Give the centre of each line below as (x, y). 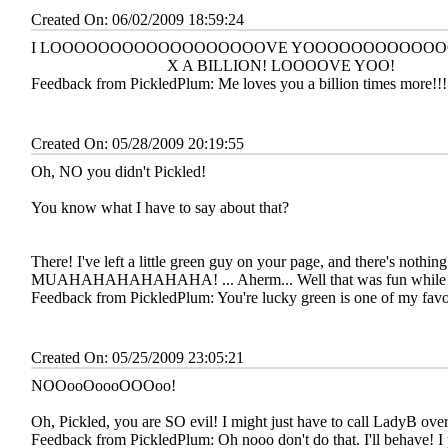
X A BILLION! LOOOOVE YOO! (279, 65)
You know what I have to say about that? (160, 207)
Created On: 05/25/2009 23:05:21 (137, 357)
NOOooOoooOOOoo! (105, 385)
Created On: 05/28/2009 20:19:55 (137, 143)
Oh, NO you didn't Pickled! (120, 171)
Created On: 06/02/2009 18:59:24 (137, 19)
